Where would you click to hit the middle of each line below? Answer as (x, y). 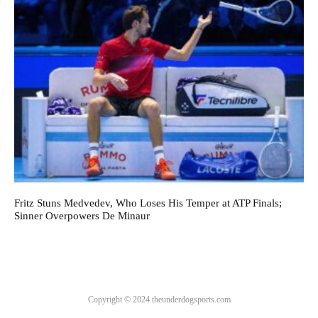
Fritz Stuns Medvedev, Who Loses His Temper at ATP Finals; (148, 203)
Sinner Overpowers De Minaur (82, 215)
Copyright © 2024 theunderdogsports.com (159, 299)
